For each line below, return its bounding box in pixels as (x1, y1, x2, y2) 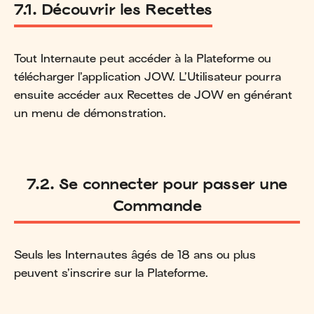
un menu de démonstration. (14, 107, 166, 120)
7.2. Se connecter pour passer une (26, 175, 288, 193)
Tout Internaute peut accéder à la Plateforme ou (14, 52, 272, 65)
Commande (112, 196, 202, 214)
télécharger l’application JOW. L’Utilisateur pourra (14, 70, 281, 83)
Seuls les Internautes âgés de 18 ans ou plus (14, 248, 257, 261)
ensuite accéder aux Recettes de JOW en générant (14, 88, 293, 102)
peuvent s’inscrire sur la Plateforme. (14, 266, 209, 280)
